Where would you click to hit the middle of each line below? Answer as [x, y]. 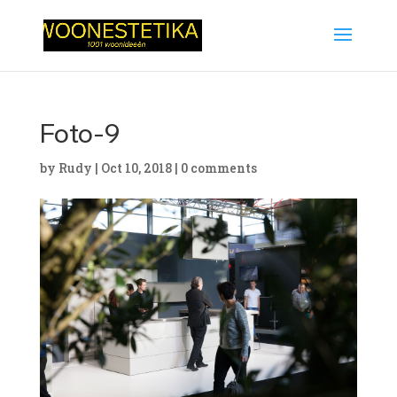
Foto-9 [80, 134]
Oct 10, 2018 [136, 168]
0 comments [218, 168]
